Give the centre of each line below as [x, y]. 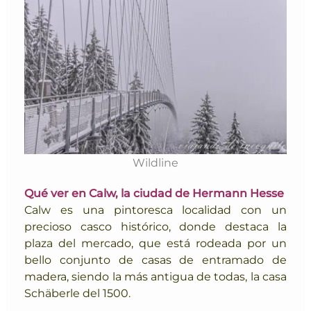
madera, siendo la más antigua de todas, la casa [155, 276]
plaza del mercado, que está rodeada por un [155, 243]
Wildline [155, 162]
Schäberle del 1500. [79, 293]
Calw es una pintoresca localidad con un [155, 209]
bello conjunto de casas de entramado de [155, 259]
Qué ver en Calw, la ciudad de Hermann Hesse [154, 193]
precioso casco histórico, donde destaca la [155, 226]
